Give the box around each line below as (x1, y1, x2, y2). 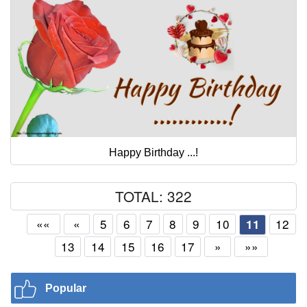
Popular (45, 282, 86, 294)
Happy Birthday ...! (109, 146, 198, 158)
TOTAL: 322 (115, 185, 192, 206)
